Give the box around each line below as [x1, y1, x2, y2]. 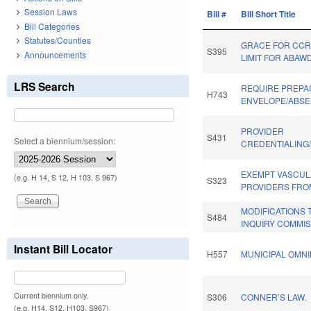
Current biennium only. [14, 289, 88, 301]
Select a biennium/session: [14, 134, 115, 146]
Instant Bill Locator [14, 240, 112, 257]
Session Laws [24, 6, 77, 18]
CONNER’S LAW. [241, 291, 307, 303]
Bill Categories [24, 19, 80, 32]
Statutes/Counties [24, 34, 91, 47]
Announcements [24, 48, 86, 60]
